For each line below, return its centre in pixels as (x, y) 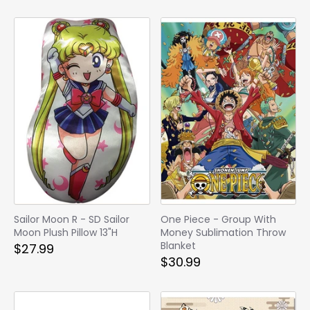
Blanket (178, 245)
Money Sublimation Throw (223, 232)
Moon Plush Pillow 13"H (66, 232)
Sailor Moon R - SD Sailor (72, 219)
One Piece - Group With (218, 219)
